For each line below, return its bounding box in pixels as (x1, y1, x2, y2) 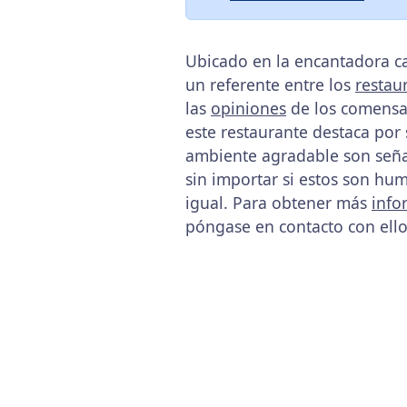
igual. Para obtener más (185, 192, 372, 213)
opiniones (211, 97, 286, 119)
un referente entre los (185, 74, 355, 95)
